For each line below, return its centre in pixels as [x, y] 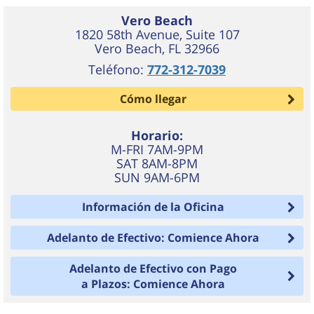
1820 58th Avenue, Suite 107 [157, 34]
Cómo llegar [153, 99]
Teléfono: [118, 69]
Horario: [157, 135]
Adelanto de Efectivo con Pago [153, 268]
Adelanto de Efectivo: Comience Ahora [153, 238]
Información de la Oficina [153, 207]
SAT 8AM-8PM [157, 163]
